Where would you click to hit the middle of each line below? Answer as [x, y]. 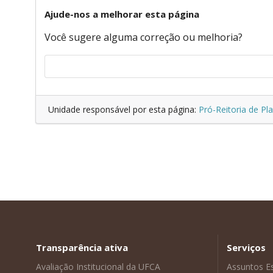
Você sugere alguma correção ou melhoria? [143, 37]
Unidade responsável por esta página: [123, 110]
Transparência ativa [82, 247]
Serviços [246, 247]
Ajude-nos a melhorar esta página [122, 14]
